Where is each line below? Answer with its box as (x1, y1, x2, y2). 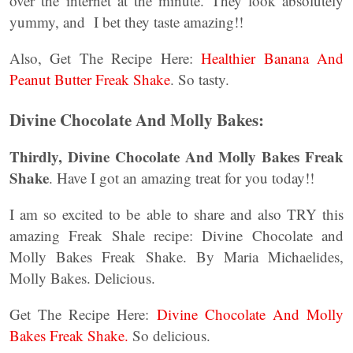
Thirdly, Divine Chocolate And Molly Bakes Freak (9, 146, 344, 167)
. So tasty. (170, 69, 229, 89)
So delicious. (128, 325, 210, 345)
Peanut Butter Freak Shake (9, 69, 170, 89)
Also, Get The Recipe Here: (9, 48, 202, 68)
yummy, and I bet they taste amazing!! (9, 12, 248, 32)
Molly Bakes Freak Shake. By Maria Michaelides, (9, 247, 344, 266)
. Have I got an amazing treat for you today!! (49, 168, 314, 188)
